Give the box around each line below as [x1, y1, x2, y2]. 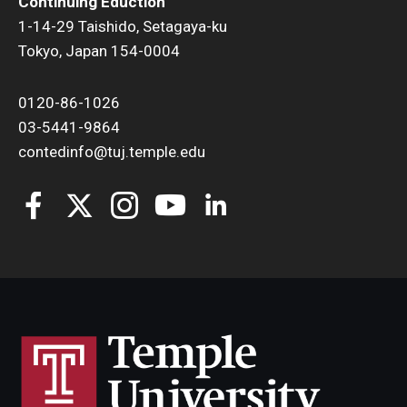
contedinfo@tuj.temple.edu [18, 142, 205, 161]
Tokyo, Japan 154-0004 [18, 41, 180, 60]
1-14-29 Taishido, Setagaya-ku [18, 16, 227, 35]
